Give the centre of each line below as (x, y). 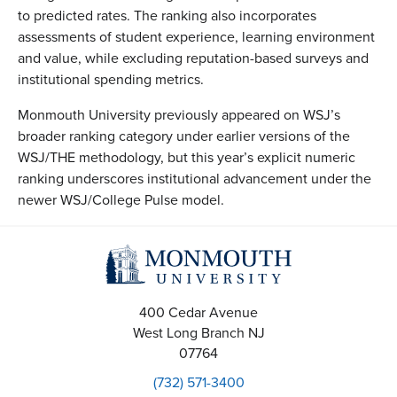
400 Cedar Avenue (198, 313)
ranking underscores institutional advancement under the (195, 179)
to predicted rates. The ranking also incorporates (167, 16)
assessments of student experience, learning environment (196, 37)
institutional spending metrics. (111, 79)
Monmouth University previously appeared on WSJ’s (179, 115)
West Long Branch (188, 333)
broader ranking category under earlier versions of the (184, 136)
